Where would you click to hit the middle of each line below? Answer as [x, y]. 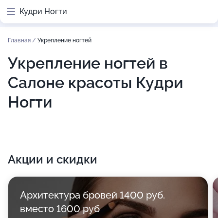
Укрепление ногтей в [88, 63]
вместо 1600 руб [60, 209]
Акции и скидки [53, 159]
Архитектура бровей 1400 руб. [92, 195]
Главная [20, 40]
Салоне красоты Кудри [95, 82]
